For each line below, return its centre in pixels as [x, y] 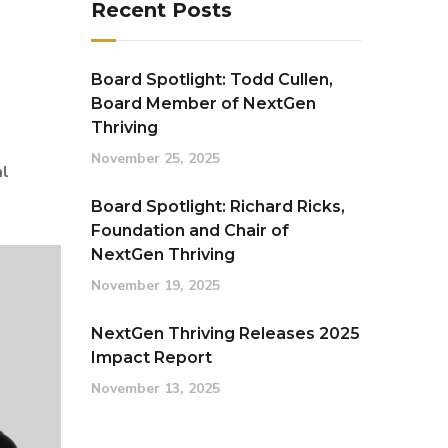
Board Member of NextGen [203, 104]
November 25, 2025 [155, 159]
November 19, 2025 [155, 286]
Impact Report [151, 358]
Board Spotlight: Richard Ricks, [218, 207]
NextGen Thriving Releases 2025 [225, 334]
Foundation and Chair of [190, 231]
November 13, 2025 [155, 389]
